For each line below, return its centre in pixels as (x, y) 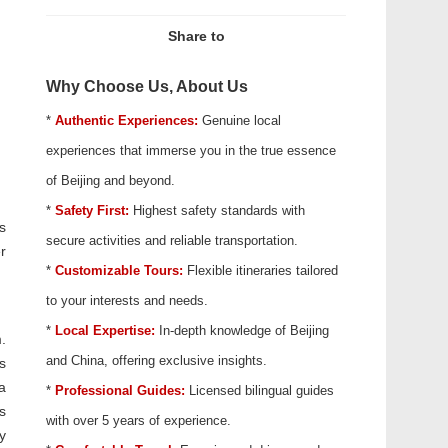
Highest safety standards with (217, 210)
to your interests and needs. (127, 300)
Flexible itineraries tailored (260, 270)
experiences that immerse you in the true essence (191, 150)
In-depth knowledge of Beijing (244, 330)
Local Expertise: (107, 330)
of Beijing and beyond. (110, 180)
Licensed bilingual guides (259, 390)
